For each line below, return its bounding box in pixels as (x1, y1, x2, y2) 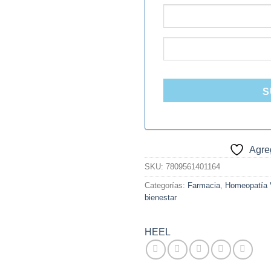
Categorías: (145, 181, 188, 191)
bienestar (145, 193, 177, 203)
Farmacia (188, 181, 220, 191)
